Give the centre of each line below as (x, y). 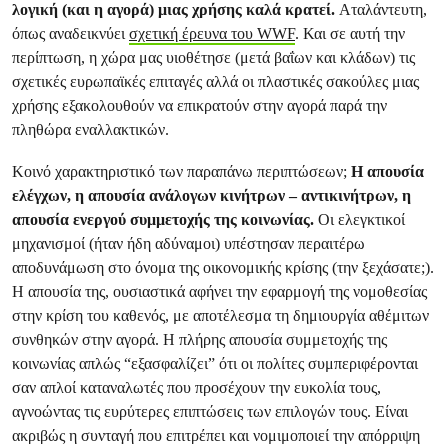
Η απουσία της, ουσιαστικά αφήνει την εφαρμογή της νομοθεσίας (219, 291)
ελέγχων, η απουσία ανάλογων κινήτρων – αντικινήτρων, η (211, 195)
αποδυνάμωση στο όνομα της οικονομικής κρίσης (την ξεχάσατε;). (223, 267)
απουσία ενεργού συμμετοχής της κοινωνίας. (165, 219)
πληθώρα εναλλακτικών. (90, 129)
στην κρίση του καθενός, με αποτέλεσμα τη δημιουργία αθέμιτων (220, 315)
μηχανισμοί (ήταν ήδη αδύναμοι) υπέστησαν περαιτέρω (188, 243)
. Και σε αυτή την (350, 33)
